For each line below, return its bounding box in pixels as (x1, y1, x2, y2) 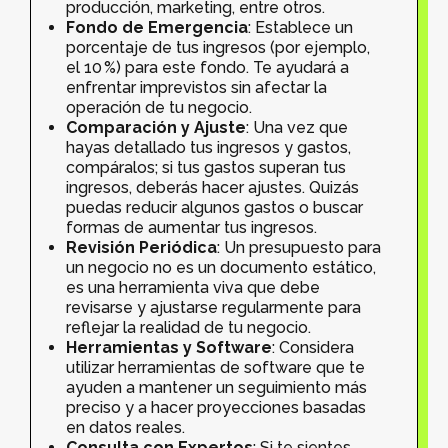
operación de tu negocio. (66, 98, 252, 118)
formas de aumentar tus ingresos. (66, 218, 317, 238)
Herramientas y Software (66, 338, 272, 358)
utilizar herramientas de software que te (66, 358, 365, 378)
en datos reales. (66, 418, 185, 438)
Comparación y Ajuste (66, 118, 246, 138)
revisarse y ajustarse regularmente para (66, 298, 361, 318)
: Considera (272, 338, 354, 358)
